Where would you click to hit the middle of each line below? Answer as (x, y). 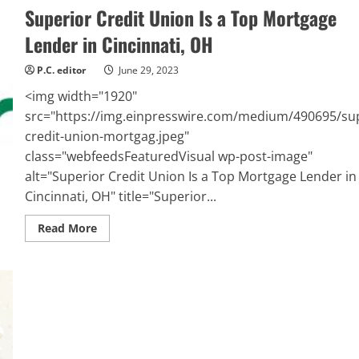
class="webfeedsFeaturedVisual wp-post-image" (168, 156)
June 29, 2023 (147, 70)
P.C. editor (61, 70)
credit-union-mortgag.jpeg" (107, 136)
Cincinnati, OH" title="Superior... (120, 196)
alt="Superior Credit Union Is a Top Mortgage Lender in (190, 176)
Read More (67, 228)
